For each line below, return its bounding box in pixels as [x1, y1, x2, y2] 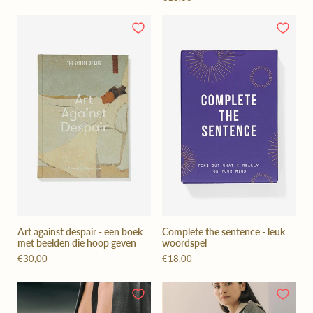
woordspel [162, 237, 207, 249]
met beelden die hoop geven [17, 237, 136, 249]
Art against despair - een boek [17, 226, 143, 238]
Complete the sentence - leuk [162, 226, 285, 238]
